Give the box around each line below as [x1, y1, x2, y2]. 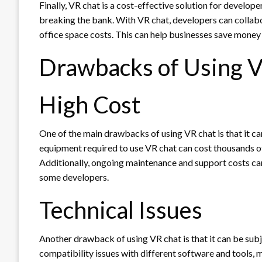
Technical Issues [39, 195, 202, 224]
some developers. [39, 171, 109, 182]
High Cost [39, 90, 140, 119]
